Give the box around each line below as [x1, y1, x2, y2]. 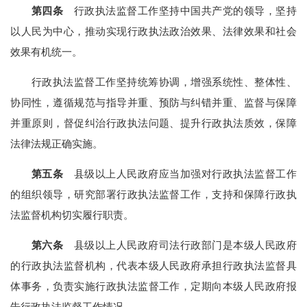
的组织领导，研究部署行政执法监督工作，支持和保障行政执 [10, 188, 297, 201]
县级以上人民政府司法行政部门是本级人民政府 [63, 239, 297, 251]
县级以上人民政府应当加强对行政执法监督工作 [63, 168, 297, 180]
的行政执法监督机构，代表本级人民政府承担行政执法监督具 [10, 260, 297, 272]
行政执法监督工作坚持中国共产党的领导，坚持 [63, 4, 297, 16]
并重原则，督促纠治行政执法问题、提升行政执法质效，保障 [10, 116, 297, 129]
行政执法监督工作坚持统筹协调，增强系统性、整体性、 [31, 75, 297, 88]
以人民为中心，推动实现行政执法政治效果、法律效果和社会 [10, 25, 297, 37]
